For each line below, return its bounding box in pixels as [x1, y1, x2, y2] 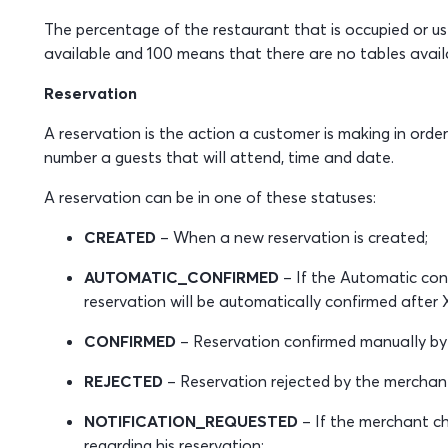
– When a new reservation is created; [155, 227, 428, 247]
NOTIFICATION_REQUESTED [83, 411, 298, 431]
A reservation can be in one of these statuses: [43, 187, 376, 207]
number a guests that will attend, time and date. [43, 147, 394, 167]
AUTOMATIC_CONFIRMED [83, 267, 279, 287]
